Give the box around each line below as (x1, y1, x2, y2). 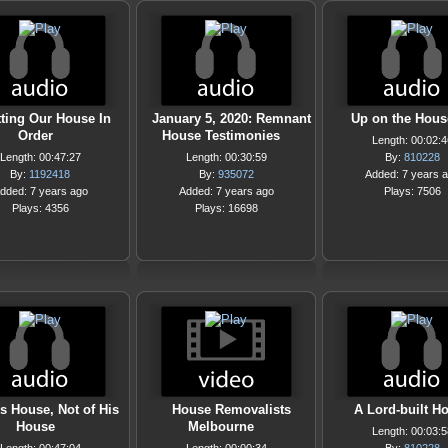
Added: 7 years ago (178, 185, 274, 197)
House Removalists (171, 402, 291, 417)
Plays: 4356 (11, 202, 69, 214)
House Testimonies (162, 128, 280, 143)
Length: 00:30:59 (185, 151, 267, 163)
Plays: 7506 (383, 185, 441, 197)
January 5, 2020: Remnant (151, 111, 311, 126)
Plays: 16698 (194, 202, 258, 214)
